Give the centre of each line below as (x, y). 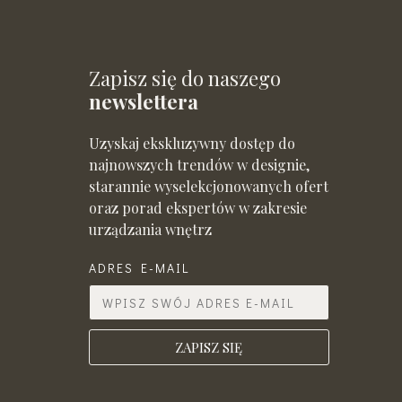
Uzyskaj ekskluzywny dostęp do (192, 144)
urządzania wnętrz (150, 230)
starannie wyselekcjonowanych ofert (208, 187)
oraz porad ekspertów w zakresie (197, 208)
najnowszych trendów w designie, (199, 165)
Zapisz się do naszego (184, 79)
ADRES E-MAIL (139, 268)
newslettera (143, 102)
